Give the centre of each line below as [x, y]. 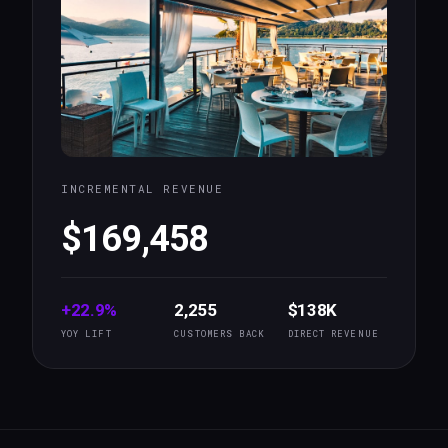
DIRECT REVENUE [333, 333]
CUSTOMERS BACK [220, 333]
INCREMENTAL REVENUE [142, 188]
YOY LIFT [86, 333]
